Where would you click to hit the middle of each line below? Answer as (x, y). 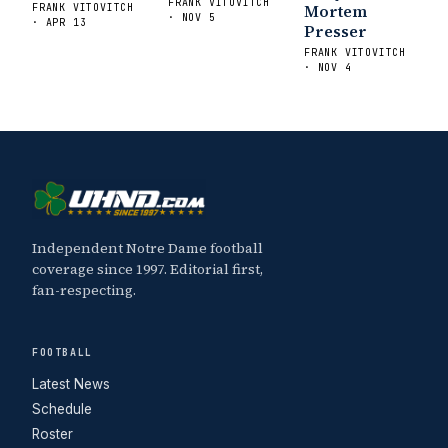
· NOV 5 (192, 17)
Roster (52, 433)
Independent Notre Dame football (147, 247)
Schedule (62, 408)
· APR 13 (59, 22)
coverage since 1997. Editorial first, (147, 268)
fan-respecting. (84, 289)
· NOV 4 (328, 67)
